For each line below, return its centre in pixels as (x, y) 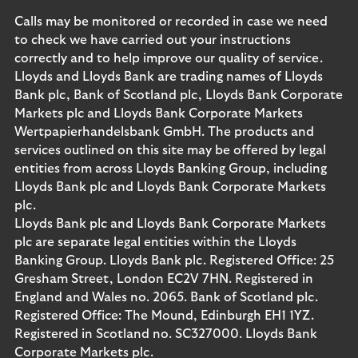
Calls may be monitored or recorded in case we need (171, 22)
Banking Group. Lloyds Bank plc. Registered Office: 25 (174, 261)
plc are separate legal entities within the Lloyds (155, 242)
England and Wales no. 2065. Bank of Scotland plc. (166, 297)
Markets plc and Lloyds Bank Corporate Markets (159, 113)
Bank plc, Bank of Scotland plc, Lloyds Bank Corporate (179, 95)
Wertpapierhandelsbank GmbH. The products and (164, 132)
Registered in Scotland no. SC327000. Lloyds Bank (166, 334)
